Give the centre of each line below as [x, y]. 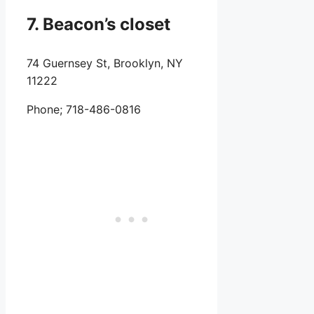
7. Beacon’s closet [101, 25]
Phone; [46, 110]
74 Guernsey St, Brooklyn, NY [105, 63]
